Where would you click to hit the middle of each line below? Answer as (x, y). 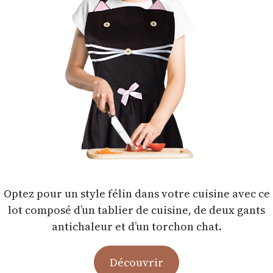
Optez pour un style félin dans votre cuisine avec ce (136, 193)
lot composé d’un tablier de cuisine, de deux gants (136, 210)
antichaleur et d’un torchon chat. (136, 226)
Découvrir (136, 262)
